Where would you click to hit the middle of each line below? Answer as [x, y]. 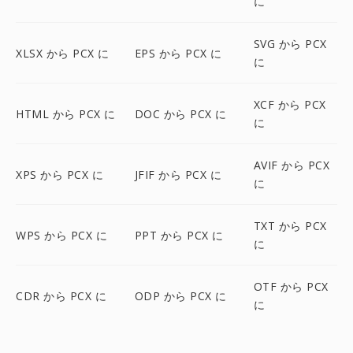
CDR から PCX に [61, 295]
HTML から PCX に [66, 113]
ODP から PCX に [180, 295]
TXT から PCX [290, 226]
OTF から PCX [291, 286]
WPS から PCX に [61, 235]
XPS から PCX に [59, 174]
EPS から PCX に [178, 53]
